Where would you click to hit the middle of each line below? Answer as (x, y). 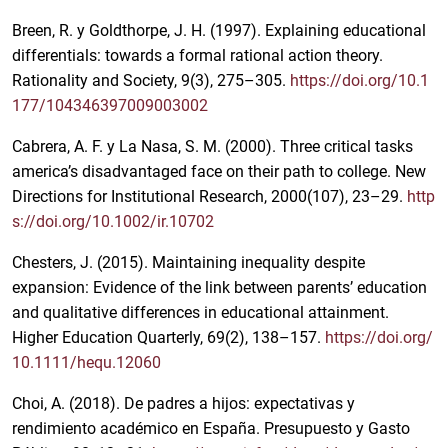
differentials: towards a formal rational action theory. (197, 56)
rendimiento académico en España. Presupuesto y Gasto (211, 429)
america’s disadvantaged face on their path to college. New (219, 172)
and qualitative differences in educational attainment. (200, 313)
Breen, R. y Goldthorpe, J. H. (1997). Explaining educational (219, 31)
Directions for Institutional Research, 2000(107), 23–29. (209, 197)
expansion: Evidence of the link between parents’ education (219, 288)
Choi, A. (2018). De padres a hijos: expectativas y (183, 404)
